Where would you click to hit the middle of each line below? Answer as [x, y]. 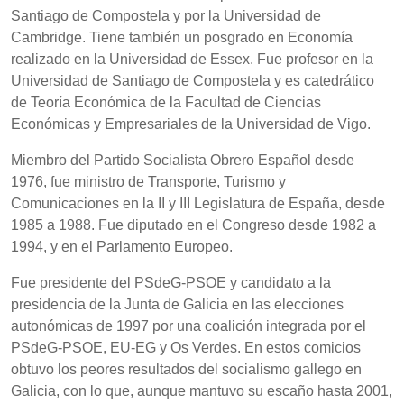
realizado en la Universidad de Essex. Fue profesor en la [192, 60]
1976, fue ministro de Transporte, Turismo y [148, 182]
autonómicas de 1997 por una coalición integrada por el [188, 326]
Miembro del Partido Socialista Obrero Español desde [183, 161]
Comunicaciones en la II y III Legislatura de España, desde [198, 204]
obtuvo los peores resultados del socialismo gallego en [186, 370]
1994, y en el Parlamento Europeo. [122, 247]
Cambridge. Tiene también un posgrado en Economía [182, 38]
